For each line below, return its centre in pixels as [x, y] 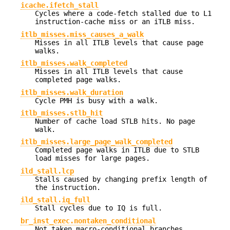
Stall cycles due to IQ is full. [99, 208]
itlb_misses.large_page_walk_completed [97, 142]
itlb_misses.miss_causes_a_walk [82, 34]
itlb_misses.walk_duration [72, 92]
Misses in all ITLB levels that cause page [119, 42]
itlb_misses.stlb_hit [62, 113]
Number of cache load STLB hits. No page [115, 121]
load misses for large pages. [92, 158]
